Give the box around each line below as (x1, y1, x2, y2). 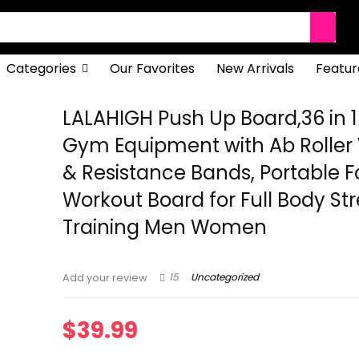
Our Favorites (109, 59, 195, 78)
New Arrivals (216, 59, 294, 78)
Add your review (63, 271, 148, 284)
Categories (6, 59, 76, 78)
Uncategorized (191, 270, 260, 284)
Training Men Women (63, 214, 268, 240)
